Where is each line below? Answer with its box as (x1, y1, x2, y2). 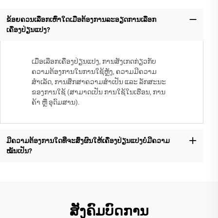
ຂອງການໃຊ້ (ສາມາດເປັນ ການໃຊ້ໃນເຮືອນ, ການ (32, 88, 165, 96)
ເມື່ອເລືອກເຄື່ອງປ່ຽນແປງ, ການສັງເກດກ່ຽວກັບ (32, 57, 156, 66)
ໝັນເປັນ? (6, 146, 32, 155)
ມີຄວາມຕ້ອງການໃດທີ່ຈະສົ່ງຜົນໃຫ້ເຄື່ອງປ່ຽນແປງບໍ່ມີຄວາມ (6, 136, 170, 145)
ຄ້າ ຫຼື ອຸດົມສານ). (32, 98, 80, 107)
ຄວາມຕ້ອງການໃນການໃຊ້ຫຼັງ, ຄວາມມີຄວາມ (32, 68, 157, 76)
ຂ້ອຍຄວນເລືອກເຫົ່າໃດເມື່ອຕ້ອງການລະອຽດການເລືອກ (6, 15, 156, 23)
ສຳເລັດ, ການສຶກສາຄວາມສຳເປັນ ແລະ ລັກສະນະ (32, 78, 166, 86)
